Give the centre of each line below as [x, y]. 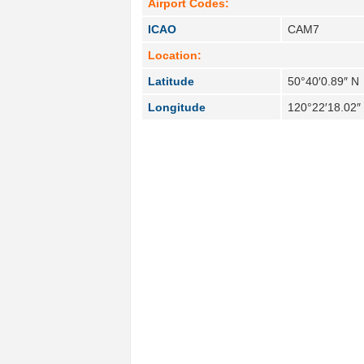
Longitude [177, 107]
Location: [175, 55]
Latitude [171, 81]
